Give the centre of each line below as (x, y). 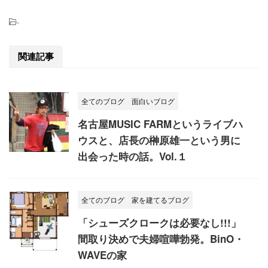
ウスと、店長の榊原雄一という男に (159, 140)
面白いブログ (153, 101)
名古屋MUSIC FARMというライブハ (160, 124)
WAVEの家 (102, 255)
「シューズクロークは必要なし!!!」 (159, 223)
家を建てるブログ (160, 200)
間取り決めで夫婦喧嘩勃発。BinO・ (161, 239)
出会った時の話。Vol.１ (133, 156)
